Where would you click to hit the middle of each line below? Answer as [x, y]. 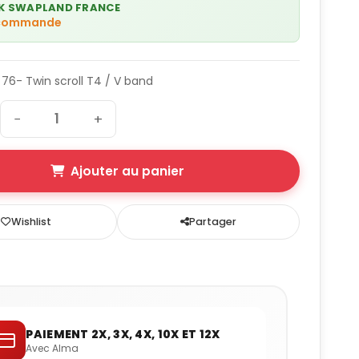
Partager [213, 222]
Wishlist [31, 222]
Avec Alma [52, 348]
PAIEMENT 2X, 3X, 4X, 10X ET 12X [123, 334]
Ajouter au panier [127, 171]
